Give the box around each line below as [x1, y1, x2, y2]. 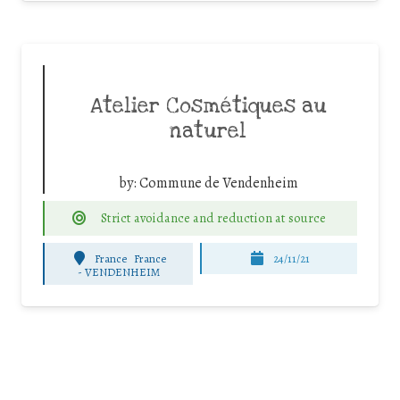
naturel [170, 118, 246, 146]
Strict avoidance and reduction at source [100, 209, 326, 228]
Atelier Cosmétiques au [89, 93, 327, 121]
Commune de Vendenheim [138, 173, 298, 194]
